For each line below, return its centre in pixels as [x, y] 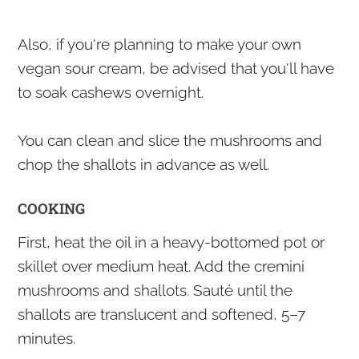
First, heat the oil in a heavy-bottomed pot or [171, 242]
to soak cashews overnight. [111, 92]
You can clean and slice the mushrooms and [170, 140]
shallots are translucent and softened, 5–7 [162, 314]
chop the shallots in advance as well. [144, 164]
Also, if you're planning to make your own [160, 44]
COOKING [52, 208]
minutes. [47, 338]
